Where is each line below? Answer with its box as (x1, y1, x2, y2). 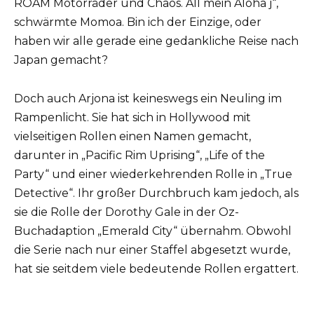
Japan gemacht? (14, 53, 108, 67)
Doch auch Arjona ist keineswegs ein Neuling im (14, 91, 282, 105)
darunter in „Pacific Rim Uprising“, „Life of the (14, 148, 265, 162)
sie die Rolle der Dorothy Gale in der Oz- (14, 205, 239, 219)
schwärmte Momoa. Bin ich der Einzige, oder (14, 15, 261, 29)
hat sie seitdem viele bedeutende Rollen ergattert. (14, 261, 299, 275)
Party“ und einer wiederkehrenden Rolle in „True (14, 167, 292, 181)
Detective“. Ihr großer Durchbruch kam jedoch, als (14, 186, 299, 200)
